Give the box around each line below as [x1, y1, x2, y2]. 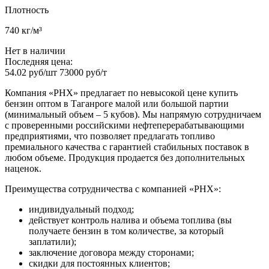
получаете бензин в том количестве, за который [29, 225, 224, 236]
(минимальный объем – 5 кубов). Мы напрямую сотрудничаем [5, 109, 261, 119]
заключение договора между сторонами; [29, 247, 194, 258]
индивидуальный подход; [29, 204, 134, 214]
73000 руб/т [59, 67, 107, 77]
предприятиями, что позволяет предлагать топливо [5, 130, 215, 141]
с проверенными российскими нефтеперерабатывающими [5, 119, 244, 130]
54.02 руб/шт [5, 67, 57, 77]
